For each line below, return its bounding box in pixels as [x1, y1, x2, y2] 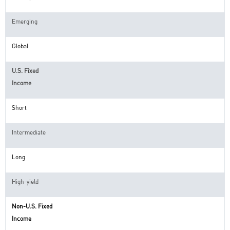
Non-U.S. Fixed [12, 201, 52, 211]
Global [12, 41, 28, 51]
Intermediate [12, 127, 46, 137]
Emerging [12, 16, 37, 26]
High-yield [12, 177, 39, 186]
